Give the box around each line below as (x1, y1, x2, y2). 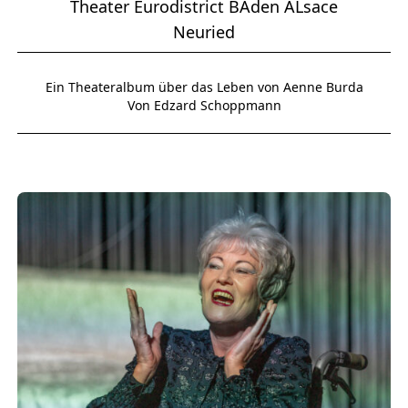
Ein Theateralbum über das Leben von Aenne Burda (45, 78, 363, 97)
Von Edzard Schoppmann (127, 97, 281, 115)
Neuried (173, 21, 235, 44)
